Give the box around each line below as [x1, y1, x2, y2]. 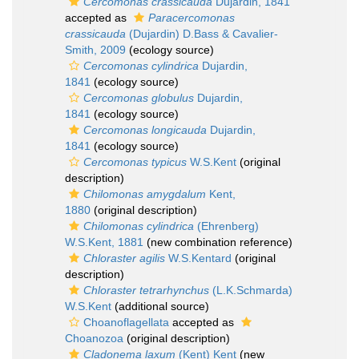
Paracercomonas [148, 11, 235, 24]
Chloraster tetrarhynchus [83, 284, 209, 296]
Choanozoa [65, 332, 123, 345]
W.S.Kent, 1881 [65, 236, 143, 248]
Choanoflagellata [83, 316, 169, 329]
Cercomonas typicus [83, 155, 187, 168]
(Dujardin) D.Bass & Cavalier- [126, 27, 278, 40]
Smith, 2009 [65, 43, 126, 56]
